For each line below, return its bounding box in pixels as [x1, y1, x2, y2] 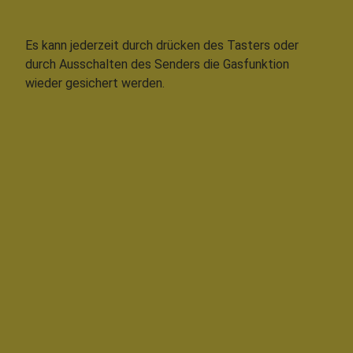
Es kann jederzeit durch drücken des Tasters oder [25, 37, 299, 53]
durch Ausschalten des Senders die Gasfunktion [25, 56, 289, 72]
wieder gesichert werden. [25, 75, 165, 91]
